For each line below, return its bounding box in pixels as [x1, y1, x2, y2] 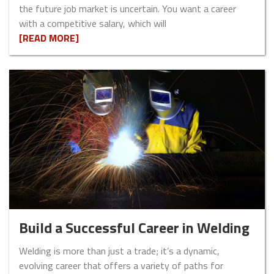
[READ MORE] [19, 31, 79, 46]
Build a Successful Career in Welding [19, 217, 250, 239]
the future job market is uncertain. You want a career [19, 1, 236, 17]
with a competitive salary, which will [19, 16, 166, 31]
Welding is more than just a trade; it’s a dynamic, [19, 243, 220, 259]
